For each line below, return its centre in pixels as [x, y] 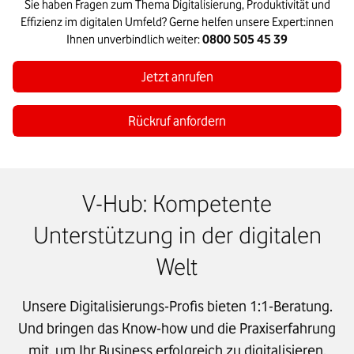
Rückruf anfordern [177, 121]
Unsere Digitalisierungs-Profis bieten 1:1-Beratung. [177, 306]
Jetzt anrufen [177, 77]
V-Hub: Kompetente [177, 203]
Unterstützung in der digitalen [177, 235]
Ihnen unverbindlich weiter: [134, 40]
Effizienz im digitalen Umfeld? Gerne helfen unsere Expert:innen [177, 23]
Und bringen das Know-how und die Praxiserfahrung [177, 328]
